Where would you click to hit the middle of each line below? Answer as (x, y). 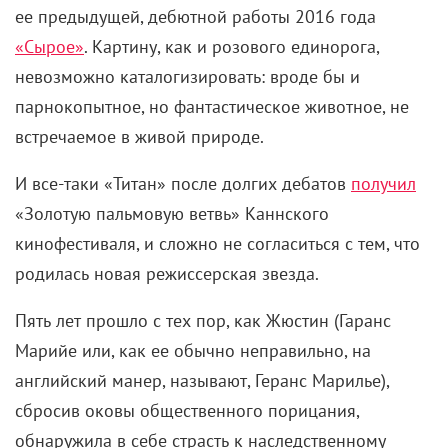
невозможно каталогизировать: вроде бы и (187, 77)
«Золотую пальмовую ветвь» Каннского (172, 214)
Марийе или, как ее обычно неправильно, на (193, 351)
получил (383, 184)
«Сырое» (49, 47)
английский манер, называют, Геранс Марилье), (202, 381)
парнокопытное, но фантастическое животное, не (212, 107)
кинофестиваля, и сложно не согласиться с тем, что (217, 244)
